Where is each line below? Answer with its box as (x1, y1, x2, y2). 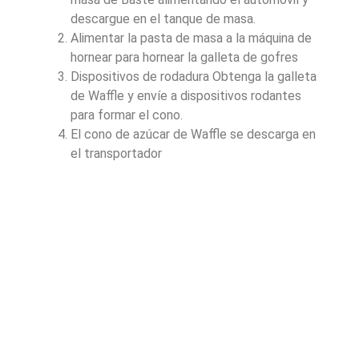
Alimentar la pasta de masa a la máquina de (71, 30, 312, 46)
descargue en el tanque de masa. (71, 10, 256, 26)
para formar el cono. (71, 107, 183, 123)
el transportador (71, 145, 162, 161)
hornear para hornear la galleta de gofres (71, 49, 298, 65)
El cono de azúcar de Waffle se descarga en (71, 126, 316, 142)
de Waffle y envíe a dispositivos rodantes (71, 87, 301, 103)
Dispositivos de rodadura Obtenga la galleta (71, 68, 317, 84)
